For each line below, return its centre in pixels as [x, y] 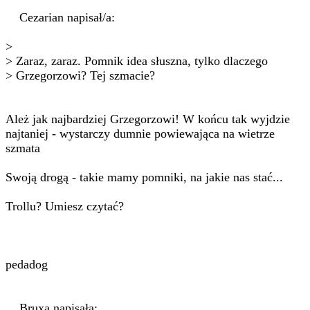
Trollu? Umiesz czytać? [65, 206]
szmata [23, 148]
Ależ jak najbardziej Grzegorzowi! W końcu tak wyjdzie [148, 119]
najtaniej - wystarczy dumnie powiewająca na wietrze [140, 134]
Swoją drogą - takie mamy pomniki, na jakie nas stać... [144, 177]
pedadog [27, 264]
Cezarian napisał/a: [60, 17]
